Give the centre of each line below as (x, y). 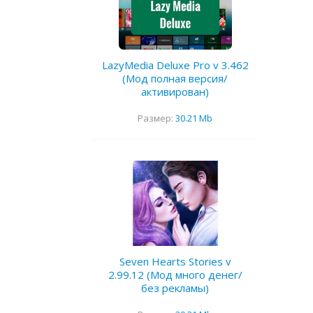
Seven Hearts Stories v (175, 261)
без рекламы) (175, 287)
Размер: (155, 118)
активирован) (175, 92)
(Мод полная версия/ (175, 79)
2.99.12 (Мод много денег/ (175, 274)
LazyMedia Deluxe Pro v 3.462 (175, 65)
